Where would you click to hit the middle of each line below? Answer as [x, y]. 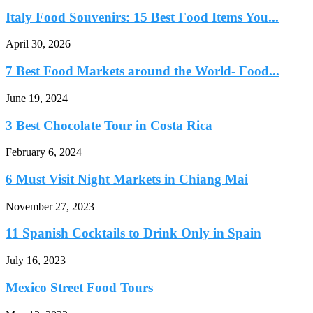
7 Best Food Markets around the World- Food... [143, 71]
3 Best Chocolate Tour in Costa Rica [109, 125]
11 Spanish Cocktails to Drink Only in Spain [133, 233]
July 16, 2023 [36, 261]
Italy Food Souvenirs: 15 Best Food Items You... [142, 17]
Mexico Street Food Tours [79, 287]
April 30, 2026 [38, 44]
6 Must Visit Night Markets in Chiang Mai [127, 180]
